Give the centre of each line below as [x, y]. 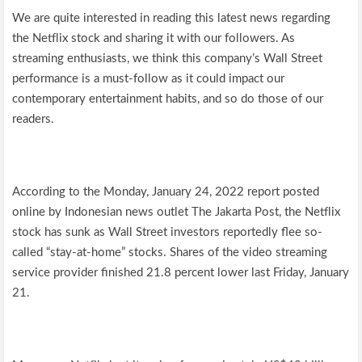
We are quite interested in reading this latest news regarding [172, 18]
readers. [34, 119]
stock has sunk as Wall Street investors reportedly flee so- [168, 232]
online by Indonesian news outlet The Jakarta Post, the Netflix [177, 212]
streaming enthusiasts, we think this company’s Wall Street [168, 59]
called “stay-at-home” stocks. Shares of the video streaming [170, 253]
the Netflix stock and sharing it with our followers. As [154, 38]
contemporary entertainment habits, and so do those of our [168, 99]
